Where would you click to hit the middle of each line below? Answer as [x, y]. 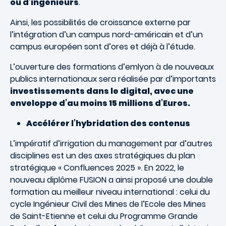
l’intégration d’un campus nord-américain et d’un [106, 35]
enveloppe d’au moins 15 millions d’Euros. [100, 103]
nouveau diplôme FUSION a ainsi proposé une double [111, 180]
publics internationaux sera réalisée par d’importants [113, 79]
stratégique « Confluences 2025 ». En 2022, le [97, 168]
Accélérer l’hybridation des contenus [108, 123]
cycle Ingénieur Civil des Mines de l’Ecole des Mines [108, 204]
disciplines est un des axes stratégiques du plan [103, 156]
